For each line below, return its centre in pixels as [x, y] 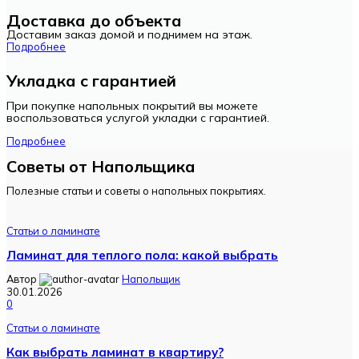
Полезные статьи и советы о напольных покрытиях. [136, 190]
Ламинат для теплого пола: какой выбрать [142, 255]
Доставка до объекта [94, 20]
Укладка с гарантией [91, 80]
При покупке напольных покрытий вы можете [132, 105]
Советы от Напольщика [101, 167]
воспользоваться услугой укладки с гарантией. [138, 117]
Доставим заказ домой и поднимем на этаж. [129, 34]
